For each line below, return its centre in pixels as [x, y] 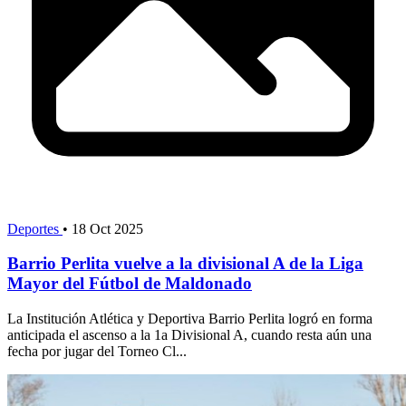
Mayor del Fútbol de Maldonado [130, 284]
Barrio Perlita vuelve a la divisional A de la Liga [185, 264]
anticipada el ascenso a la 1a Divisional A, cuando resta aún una [189, 335]
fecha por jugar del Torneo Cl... [97, 352]
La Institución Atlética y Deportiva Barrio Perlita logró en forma [190, 319]
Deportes [35, 228]
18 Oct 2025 [107, 228]
